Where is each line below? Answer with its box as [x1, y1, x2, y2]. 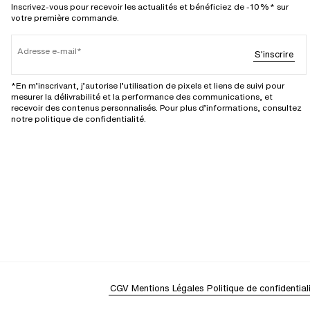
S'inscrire [254, 48, 293, 62]
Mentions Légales [131, 282, 204, 295]
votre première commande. [11, 12, 119, 24]
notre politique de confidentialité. [11, 113, 146, 125]
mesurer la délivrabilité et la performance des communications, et [11, 91, 273, 103]
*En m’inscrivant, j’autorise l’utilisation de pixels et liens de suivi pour [11, 80, 284, 92]
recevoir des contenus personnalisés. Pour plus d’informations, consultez [11, 102, 302, 114]
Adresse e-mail [17, 45, 77, 57]
